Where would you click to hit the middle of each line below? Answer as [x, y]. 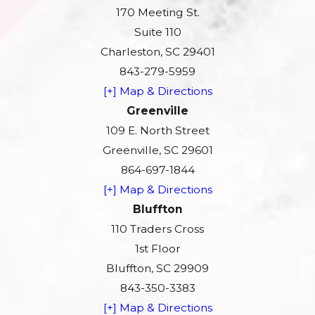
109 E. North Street [157, 131]
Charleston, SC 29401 [157, 52]
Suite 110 [157, 32]
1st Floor [157, 249]
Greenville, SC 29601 [157, 150]
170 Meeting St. [157, 13]
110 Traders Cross [157, 229]
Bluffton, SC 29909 [157, 269]
